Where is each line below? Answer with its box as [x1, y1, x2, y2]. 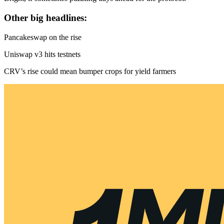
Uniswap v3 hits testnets [4, 49, 80, 58]
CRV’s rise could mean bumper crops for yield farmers [4, 66, 176, 75]
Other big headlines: [4, 12, 87, 23]
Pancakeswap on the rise [4, 32, 81, 41]
